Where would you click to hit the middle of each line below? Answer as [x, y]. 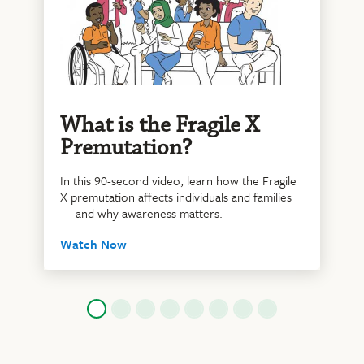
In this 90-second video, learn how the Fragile [179, 181]
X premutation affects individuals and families [176, 197]
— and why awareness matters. [142, 213]
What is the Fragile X [160, 125]
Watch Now [94, 244]
